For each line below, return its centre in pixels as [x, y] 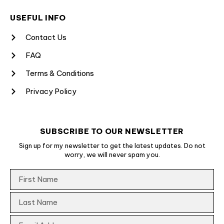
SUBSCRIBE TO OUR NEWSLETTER [112, 131]
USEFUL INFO [38, 18]
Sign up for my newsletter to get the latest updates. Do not [112, 146]
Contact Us [46, 37]
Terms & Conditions [59, 73]
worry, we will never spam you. [112, 155]
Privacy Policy [51, 91]
